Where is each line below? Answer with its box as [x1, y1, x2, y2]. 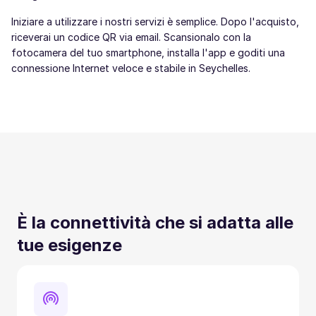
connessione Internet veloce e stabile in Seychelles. [11, 62, 250, 74]
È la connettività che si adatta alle [17, 212, 293, 233]
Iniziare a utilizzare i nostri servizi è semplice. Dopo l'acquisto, [11, 16, 299, 28]
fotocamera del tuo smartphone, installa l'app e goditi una [11, 47, 285, 59]
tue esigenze [17, 235, 122, 255]
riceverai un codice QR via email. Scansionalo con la [11, 31, 251, 43]
